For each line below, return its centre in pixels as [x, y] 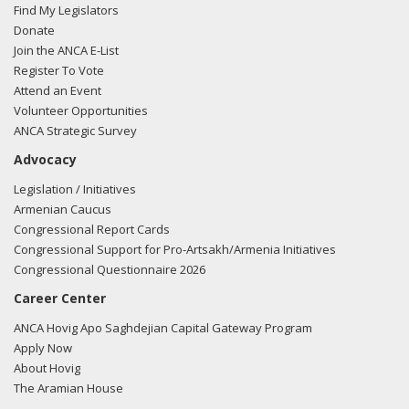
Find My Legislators [66, 10]
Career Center [60, 299]
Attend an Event [58, 91]
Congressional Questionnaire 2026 [110, 270]
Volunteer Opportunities [81, 111]
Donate [34, 31]
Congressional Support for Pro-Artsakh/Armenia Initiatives [175, 250]
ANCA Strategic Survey [75, 131]
